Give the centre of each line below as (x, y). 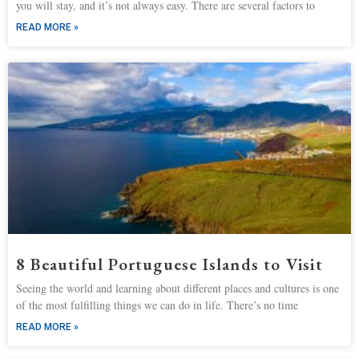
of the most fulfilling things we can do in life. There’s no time (157, 305)
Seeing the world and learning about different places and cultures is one (177, 288)
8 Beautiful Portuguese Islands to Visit (169, 264)
